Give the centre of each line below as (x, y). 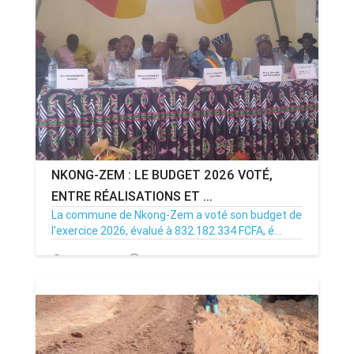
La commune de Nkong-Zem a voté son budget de (177, 215)
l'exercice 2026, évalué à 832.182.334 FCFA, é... (166, 231)
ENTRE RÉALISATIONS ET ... (132, 196)
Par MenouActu (182, 261)
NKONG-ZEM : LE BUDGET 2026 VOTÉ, (162, 175)
